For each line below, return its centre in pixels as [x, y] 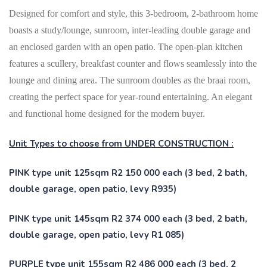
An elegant [232, 97]
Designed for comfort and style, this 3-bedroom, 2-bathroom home [133, 14]
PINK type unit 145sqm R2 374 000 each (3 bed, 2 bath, [128, 218]
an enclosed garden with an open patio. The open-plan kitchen [126, 47]
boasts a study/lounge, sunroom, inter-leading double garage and [130, 30]
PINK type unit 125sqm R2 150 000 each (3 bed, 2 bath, [128, 173]
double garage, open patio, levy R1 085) [97, 235]
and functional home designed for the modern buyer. [107, 114]
